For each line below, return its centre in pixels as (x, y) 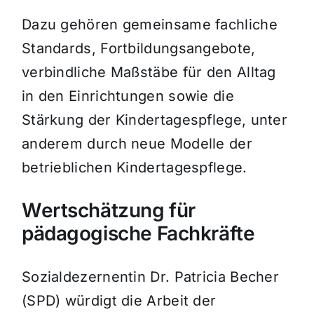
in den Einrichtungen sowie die (128, 96)
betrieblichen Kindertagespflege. (134, 168)
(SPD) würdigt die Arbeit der (119, 301)
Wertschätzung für (108, 211)
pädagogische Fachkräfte (138, 234)
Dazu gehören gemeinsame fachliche (149, 25)
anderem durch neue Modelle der (137, 144)
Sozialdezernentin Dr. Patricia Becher (150, 277)
